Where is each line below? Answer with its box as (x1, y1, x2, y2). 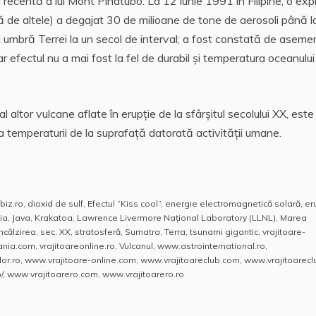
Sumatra (125, 226, 160, 238)
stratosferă (75, 226, 121, 238)
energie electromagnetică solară (165, 198, 300, 209)
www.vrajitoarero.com (7, 269, 98, 280)
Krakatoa (35, 212, 73, 224)
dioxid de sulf (28, 198, 83, 209)
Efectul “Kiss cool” (87, 198, 161, 209)
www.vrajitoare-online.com (25, 255, 136, 266)
